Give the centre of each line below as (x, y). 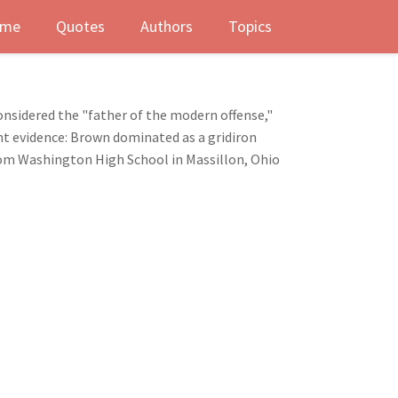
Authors (167, 26)
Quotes (80, 26)
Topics (250, 26)
